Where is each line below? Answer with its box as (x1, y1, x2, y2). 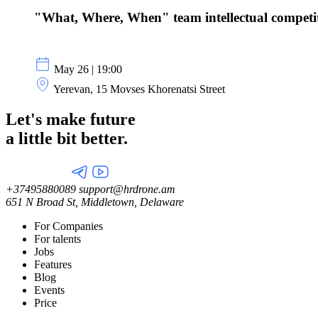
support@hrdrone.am (76, 182, 175, 195)
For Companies (34, 219, 103, 232)
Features (34, 258, 72, 270)
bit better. (57, 128, 128, 148)
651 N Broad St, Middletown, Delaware (6, 195, 184, 208)
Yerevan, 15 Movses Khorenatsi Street (53, 82, 225, 95)
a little (6, 128, 57, 148)
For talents (34, 232, 81, 245)
